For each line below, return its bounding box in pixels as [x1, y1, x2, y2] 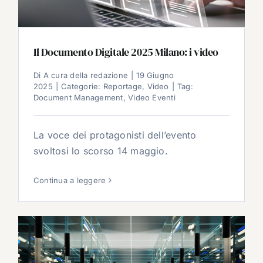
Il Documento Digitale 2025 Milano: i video [33, 45, 218, 59]
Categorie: [61, 82, 103, 91]
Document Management [33, 93, 123, 102]
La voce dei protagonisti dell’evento [33, 129, 197, 141]
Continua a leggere [33, 176, 106, 185]
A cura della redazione [43, 70, 129, 80]
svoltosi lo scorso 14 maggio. [33, 145, 168, 157]
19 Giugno [136, 70, 174, 80]
